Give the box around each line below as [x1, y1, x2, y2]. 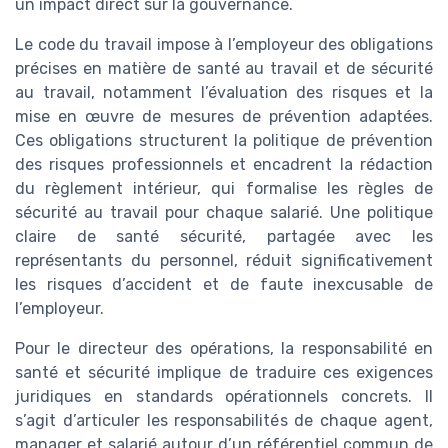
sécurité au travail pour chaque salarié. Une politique [15, 203, 433, 222]
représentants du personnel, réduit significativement [15, 251, 433, 270]
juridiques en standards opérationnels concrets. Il [15, 387, 433, 406]
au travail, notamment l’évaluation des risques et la [15, 83, 433, 102]
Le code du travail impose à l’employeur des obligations [15, 35, 433, 54]
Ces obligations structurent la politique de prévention [15, 131, 433, 150]
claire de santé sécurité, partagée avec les [15, 227, 433, 246]
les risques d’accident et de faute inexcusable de [15, 275, 433, 294]
